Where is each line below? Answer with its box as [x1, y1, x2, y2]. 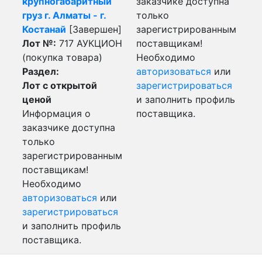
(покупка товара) [22, 51, 102, 63]
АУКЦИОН [77, 37, 122, 49]
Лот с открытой [22, 80, 97, 91]
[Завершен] [66, 23, 122, 35]
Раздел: [22, 65, 59, 77]
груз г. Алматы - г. [22, 9, 106, 21]
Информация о [22, 108, 91, 119]
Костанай [22, 23, 66, 35]
